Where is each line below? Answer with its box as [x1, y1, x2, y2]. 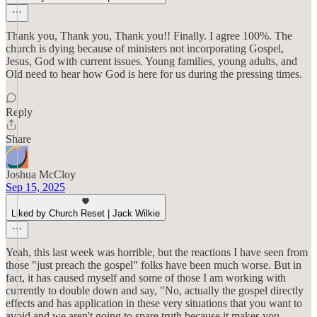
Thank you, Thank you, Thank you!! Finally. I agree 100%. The [6, 30, 292, 42]
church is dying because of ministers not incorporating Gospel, [6, 42, 284, 54]
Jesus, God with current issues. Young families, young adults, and [6, 55, 297, 67]
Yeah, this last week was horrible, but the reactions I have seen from [6, 246, 308, 258]
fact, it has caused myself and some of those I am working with [6, 272, 286, 284]
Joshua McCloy [6, 168, 76, 180]
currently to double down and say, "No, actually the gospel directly [6, 284, 304, 296]
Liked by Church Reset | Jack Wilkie [11, 208, 160, 219]
